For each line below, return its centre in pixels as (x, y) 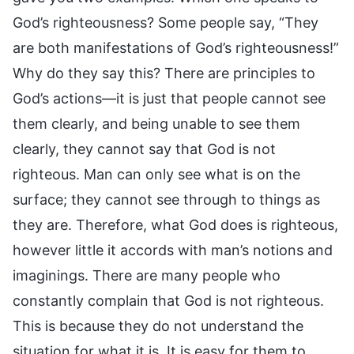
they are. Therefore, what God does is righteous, (175, 224)
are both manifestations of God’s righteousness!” (176, 47)
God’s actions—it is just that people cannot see (169, 98)
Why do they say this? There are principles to (164, 73)
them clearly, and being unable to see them (156, 123)
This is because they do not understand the (158, 326)
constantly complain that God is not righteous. (168, 300)
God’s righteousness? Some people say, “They (166, 22)
